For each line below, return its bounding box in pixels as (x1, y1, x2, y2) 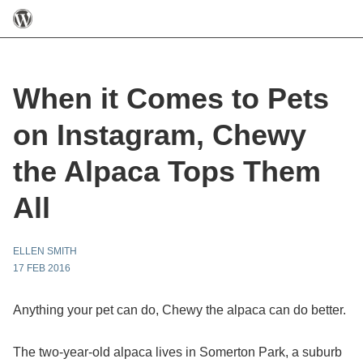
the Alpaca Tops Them (13, 155, 321, 188)
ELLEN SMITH (13, 246, 77, 257)
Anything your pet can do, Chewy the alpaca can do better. (13, 303, 346, 317)
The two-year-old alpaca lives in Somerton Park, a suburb (13, 345, 342, 359)
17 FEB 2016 (13, 263, 70, 274)
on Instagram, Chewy (13, 118, 306, 152)
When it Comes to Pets (13, 82, 329, 115)
